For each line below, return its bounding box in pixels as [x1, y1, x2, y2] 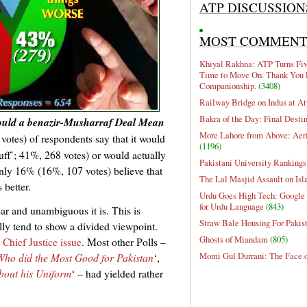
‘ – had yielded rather [71, 266, 163, 281]
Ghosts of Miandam [199, 233, 268, 246]
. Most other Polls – [82, 234, 166, 249]
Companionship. [199, 79, 256, 93]
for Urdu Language [199, 200, 264, 213]
